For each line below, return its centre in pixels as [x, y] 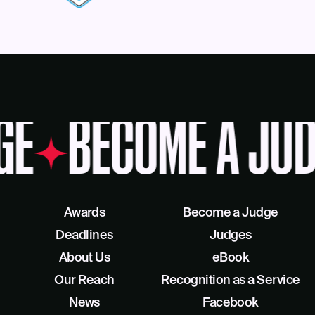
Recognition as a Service [231, 281]
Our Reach [84, 281]
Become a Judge [231, 213]
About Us [84, 258]
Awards [84, 213]
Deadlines [84, 236]
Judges [231, 236]
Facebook [231, 303]
